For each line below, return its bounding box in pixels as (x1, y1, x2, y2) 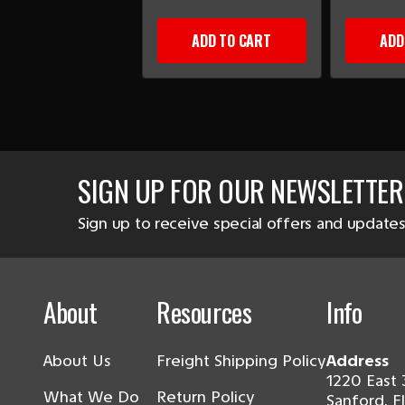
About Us (43, 351, 111, 372)
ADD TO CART (192, 30, 271, 52)
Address (326, 351, 389, 372)
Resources (156, 292, 252, 332)
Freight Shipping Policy (156, 351, 326, 372)
